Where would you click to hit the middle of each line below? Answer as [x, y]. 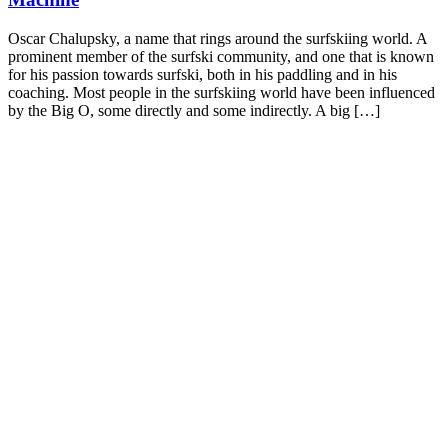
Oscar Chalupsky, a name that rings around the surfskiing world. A [217, 38]
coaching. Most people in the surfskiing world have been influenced [221, 92]
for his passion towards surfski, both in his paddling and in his [202, 74]
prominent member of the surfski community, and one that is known [221, 56]
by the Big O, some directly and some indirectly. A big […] [194, 110]
